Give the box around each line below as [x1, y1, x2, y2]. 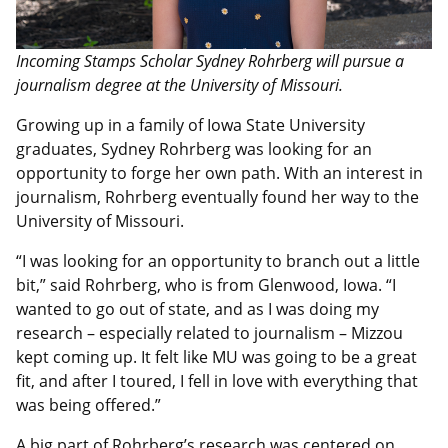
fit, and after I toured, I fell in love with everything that [16, 369, 418, 392]
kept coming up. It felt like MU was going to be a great [16, 345, 417, 368]
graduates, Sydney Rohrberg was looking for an [16, 137, 372, 160]
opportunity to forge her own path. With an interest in [16, 161, 423, 184]
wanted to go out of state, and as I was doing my [16, 297, 379, 320]
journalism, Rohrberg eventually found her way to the [16, 185, 419, 208]
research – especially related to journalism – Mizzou [16, 321, 403, 344]
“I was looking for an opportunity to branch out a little [16, 249, 420, 272]
